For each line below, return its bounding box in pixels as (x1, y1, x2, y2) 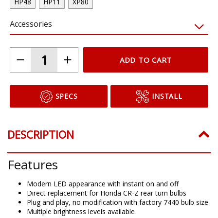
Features (7, 155, 58, 173)
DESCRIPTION (7, 127, 74, 142)
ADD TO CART (119, 54, 172, 65)
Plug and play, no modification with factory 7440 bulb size (27, 197, 208, 207)
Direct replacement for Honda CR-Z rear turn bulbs (27, 188, 186, 198)
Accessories (10, 18, 52, 29)
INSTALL (152, 91, 182, 101)
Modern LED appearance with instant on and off (27, 179, 179, 188)
